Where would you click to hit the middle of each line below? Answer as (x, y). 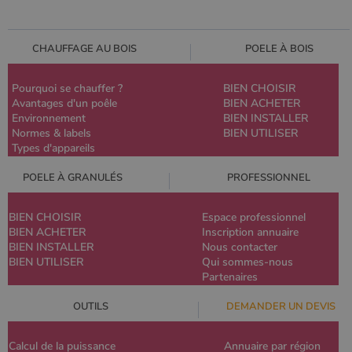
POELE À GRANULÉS (73, 177)
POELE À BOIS (279, 48)
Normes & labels (51, 133)
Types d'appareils (53, 148)
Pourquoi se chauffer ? (67, 88)
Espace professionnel (254, 217)
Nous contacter (240, 247)
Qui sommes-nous (247, 262)
